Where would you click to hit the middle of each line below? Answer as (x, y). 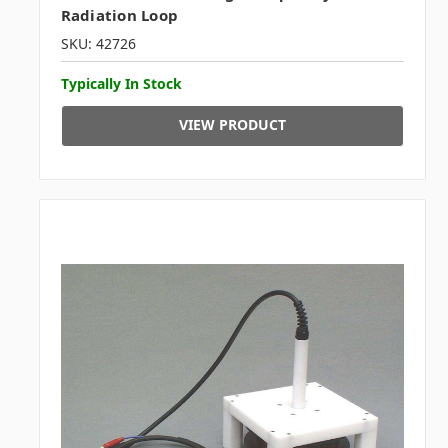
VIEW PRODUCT (232, 125)
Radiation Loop (119, 15)
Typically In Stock (121, 84)
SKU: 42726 (98, 44)
